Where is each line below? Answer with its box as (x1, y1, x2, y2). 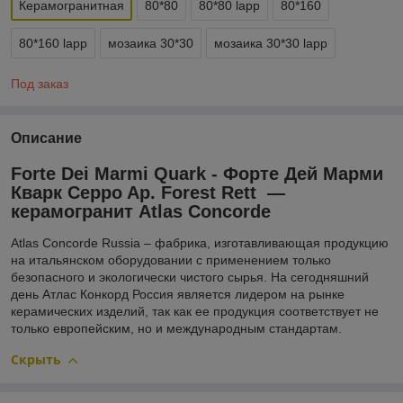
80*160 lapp (19, 35, 87, 50)
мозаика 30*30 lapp (214, 35, 327, 50)
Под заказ (11, 76, 68, 91)
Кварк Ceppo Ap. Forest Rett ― (11, 182, 285, 202)
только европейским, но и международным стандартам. (11, 321, 342, 336)
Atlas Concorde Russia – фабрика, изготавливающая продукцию (11, 236, 389, 251)
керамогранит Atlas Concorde (11, 201, 271, 221)
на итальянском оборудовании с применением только (11, 253, 331, 268)
